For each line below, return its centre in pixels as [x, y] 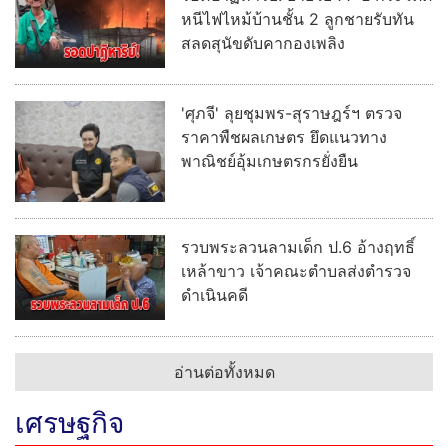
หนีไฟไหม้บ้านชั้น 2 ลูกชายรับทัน [297, 18]
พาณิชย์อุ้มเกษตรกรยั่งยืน [269, 160]
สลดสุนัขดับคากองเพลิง [263, 42]
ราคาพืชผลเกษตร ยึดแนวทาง [284, 136]
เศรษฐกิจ [69, 422]
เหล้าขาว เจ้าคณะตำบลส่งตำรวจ [296, 270]
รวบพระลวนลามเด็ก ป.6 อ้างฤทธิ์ [298, 246]
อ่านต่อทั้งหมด [224, 371]
